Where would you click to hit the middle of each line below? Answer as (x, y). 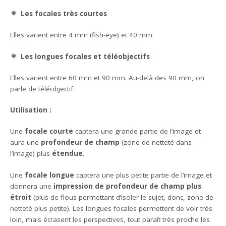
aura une (26, 143)
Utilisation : (31, 110)
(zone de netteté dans (156, 143)
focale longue (50, 175)
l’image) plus (31, 154)
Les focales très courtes (64, 14)
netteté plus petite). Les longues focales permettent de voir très (111, 208)
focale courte (49, 131)
